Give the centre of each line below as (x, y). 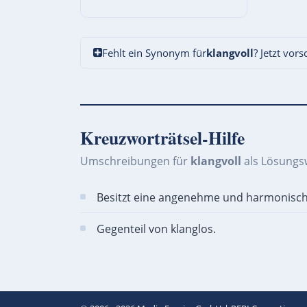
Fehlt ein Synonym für (154, 52)
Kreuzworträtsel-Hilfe (162, 137)
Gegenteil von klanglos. (156, 229)
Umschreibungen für (135, 161)
